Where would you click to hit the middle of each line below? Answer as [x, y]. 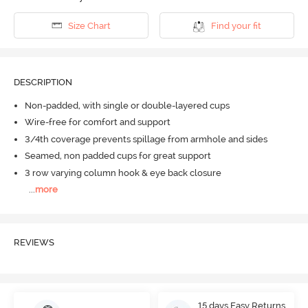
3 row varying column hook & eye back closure [123, 173]
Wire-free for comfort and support [97, 122]
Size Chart [89, 25]
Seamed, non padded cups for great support [118, 156]
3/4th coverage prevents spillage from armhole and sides [146, 139]
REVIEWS [34, 242]
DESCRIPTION [43, 82]
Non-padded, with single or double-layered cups [127, 105]
